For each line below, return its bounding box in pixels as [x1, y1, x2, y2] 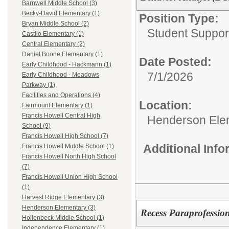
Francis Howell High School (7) [22, 132, 108, 140]
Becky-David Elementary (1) [22, 10, 100, 17]
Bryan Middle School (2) [22, 20, 89, 28]
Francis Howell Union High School [22, 173, 118, 181]
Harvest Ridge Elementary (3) [22, 194, 104, 201]
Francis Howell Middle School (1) [22, 143, 114, 150]
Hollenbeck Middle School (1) [22, 214, 104, 222]
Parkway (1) [22, 81, 55, 89]
